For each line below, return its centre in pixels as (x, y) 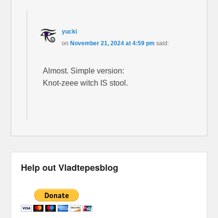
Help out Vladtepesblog (70, 167)
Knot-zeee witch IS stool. (86, 83)
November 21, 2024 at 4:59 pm (112, 43)
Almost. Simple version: (84, 71)
